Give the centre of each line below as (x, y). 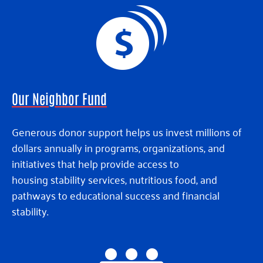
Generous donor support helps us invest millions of (127, 132)
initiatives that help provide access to (95, 163)
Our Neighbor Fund (59, 98)
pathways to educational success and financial (116, 195)
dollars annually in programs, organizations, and (118, 148)
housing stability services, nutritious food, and (114, 179)
